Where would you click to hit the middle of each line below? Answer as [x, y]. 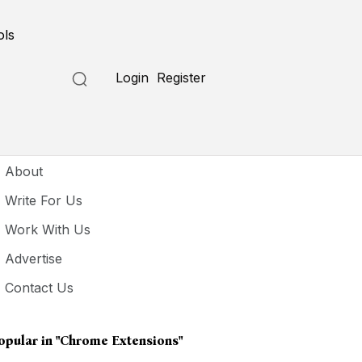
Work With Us [48, 229]
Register [182, 78]
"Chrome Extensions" [120, 341]
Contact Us [40, 288]
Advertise [34, 259]
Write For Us [44, 200]
